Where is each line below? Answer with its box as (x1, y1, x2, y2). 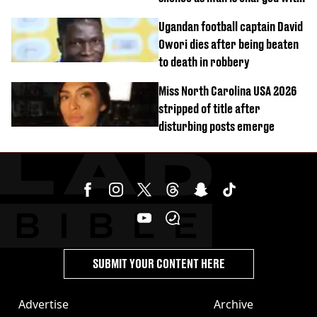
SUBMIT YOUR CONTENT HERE (92, 255, 225, 271)
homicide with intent (158, 7, 255, 23)
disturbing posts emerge (158, 118, 275, 134)
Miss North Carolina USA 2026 (158, 83, 296, 98)
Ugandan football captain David (158, 18, 303, 34)
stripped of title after (158, 100, 260, 116)
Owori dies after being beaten (158, 36, 299, 52)
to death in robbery (158, 54, 250, 69)
